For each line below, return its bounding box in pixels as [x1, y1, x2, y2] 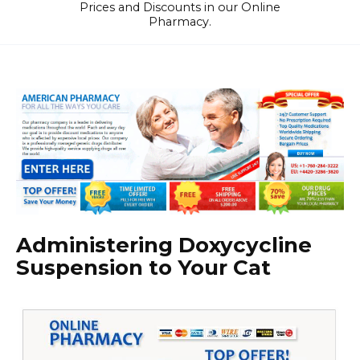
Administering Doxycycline [16, 232, 312, 259]
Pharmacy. [149, 14, 211, 29]
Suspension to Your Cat [16, 255, 271, 281]
